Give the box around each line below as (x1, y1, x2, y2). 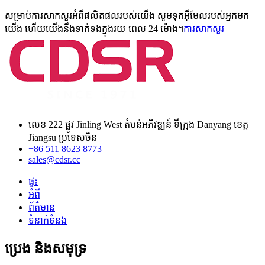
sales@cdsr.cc (28, 154, 80, 164)
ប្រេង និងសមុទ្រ (5, 241, 86, 257)
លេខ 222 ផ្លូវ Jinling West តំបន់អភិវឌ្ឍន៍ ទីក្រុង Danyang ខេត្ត (28, 119, 248, 130)
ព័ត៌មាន (28, 202, 55, 212)
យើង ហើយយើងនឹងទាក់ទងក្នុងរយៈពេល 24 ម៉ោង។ (5, 23, 183, 34)
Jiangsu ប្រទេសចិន (28, 132, 97, 143)
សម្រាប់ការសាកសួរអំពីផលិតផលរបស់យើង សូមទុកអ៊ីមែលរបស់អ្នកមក (5, 10, 249, 21)
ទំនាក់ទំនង (28, 215, 67, 225)
